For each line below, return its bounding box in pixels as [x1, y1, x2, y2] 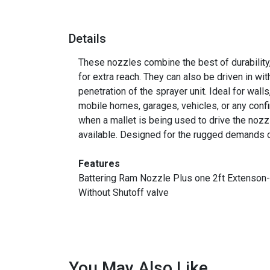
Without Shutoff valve [78, 187, 169, 198]
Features [78, 158, 120, 169]
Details [69, 31, 106, 46]
